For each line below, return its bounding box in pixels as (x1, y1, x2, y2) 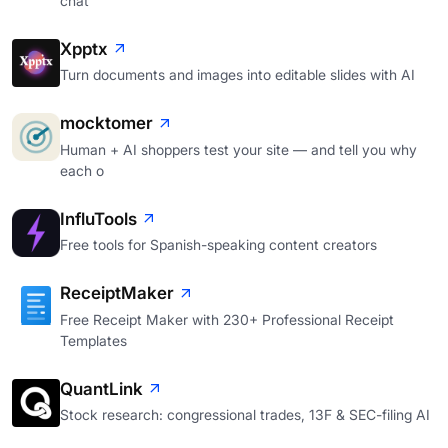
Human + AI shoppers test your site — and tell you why (60, 140, 417, 158)
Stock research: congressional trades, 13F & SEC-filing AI (60, 406, 430, 424)
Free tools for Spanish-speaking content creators (60, 236, 377, 254)
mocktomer (60, 113, 153, 134)
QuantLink (60, 378, 143, 399)
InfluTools (60, 208, 137, 229)
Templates (60, 331, 127, 349)
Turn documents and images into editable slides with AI (60, 66, 415, 84)
